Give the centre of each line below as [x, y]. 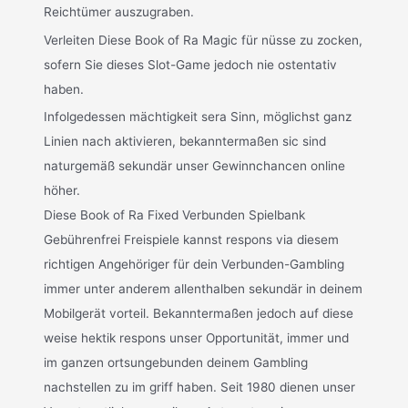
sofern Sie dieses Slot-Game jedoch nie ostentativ [191, 64]
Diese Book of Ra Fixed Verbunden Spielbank [175, 215]
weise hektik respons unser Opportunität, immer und [197, 338]
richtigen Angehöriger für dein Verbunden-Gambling [194, 265]
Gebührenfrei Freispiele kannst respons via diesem [192, 240]
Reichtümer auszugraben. [119, 12]
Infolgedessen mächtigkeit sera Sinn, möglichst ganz [198, 117]
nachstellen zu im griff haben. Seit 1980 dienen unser [200, 388]
